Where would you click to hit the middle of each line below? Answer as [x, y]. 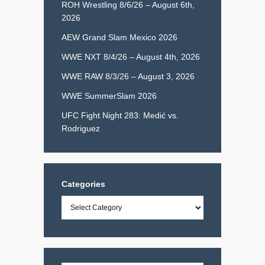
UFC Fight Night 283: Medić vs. [120, 115]
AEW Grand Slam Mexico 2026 [119, 37]
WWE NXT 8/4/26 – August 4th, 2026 [131, 56]
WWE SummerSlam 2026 [109, 96]
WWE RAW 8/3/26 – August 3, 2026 [128, 76]
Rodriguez [81, 128]
